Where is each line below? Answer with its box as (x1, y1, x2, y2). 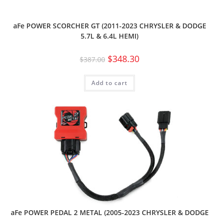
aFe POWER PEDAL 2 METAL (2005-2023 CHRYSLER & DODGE (10, 208, 209, 218)
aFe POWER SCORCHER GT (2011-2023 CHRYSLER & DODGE (13, 21, 206, 30)
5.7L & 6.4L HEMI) (81, 31, 138, 41)
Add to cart (91, 78, 128, 87)
